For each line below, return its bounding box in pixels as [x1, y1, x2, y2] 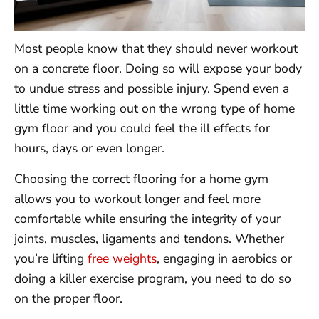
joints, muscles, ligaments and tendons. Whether [14, 229, 284, 247]
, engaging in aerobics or [157, 249, 292, 267]
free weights [88, 249, 157, 267]
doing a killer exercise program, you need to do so [14, 269, 291, 287]
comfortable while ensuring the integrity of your [14, 209, 281, 227]
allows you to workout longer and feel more [14, 189, 261, 207]
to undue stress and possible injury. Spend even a [14, 80, 289, 98]
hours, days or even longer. [14, 140, 164, 157]
